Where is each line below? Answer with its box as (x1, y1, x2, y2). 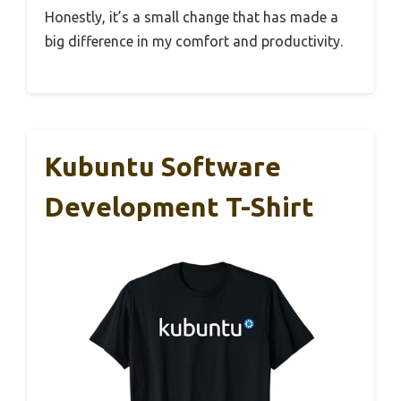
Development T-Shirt (45, 191, 314, 222)
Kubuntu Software (45, 150, 281, 182)
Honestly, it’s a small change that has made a (45, 8, 338, 25)
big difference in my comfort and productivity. (45, 32, 343, 49)
